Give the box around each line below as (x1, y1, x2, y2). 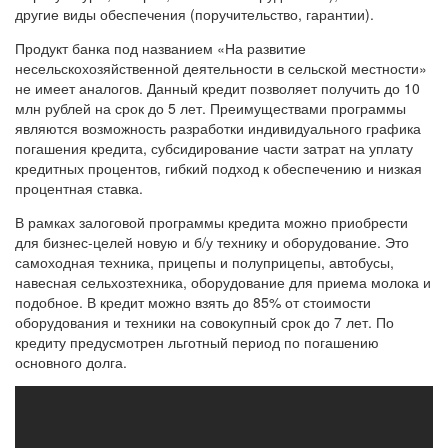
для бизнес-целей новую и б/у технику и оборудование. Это (15, 231, 409, 252)
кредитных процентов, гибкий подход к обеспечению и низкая (15, 157, 422, 178)
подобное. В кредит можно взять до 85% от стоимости (15, 291, 371, 312)
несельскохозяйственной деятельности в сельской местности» (15, 57, 427, 78)
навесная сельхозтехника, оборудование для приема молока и (15, 271, 431, 292)
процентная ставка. (15, 177, 143, 198)
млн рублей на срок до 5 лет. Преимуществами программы (15, 97, 406, 118)
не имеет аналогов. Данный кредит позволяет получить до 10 (15, 77, 420, 98)
